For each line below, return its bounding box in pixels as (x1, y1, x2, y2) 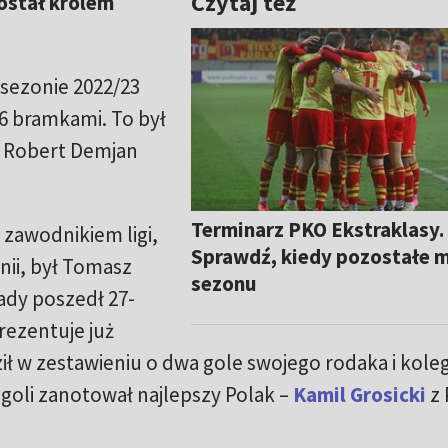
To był (110, 105, 166, 133)
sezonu (191, 269, 258, 297)
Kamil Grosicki (292, 381, 426, 409)
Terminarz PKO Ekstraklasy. (191, 215, 445, 243)
